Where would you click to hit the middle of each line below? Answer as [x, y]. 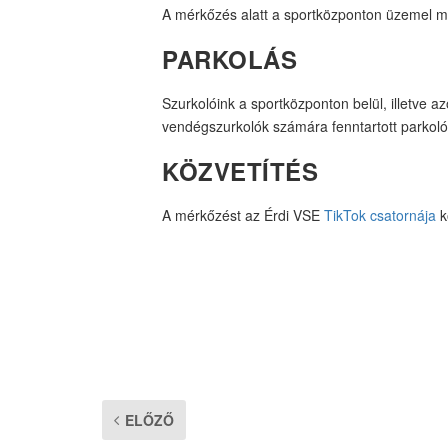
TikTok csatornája [380, 215]
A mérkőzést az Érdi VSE [243, 215]
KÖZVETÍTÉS [240, 171]
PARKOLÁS [229, 59]
